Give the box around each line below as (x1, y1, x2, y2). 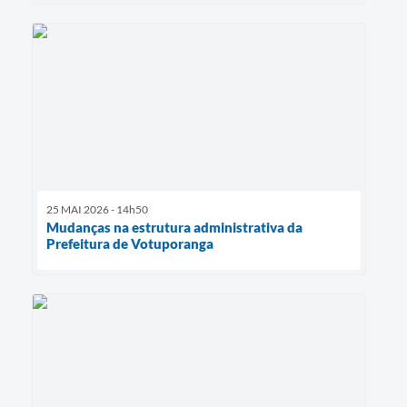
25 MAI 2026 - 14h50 (46, 203, 148, 217)
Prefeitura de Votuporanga (46, 235, 213, 253)
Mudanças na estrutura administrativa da (46, 219, 303, 236)
